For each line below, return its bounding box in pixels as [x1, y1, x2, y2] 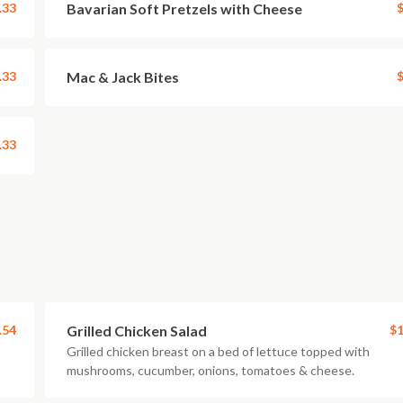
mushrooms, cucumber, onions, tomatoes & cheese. [67, 363, 354, 378]
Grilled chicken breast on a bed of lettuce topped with [67, 344, 370, 359]
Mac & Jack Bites [67, 68, 179, 85]
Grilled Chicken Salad [67, 322, 207, 339]
